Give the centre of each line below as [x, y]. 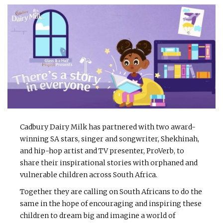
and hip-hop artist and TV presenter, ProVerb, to [102, 151]
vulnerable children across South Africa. [89, 175]
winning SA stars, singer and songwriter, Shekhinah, [110, 139]
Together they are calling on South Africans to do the [111, 192]
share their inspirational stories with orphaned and [109, 163]
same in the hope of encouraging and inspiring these [111, 204]
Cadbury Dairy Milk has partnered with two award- [108, 127]
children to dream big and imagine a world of [98, 216]
